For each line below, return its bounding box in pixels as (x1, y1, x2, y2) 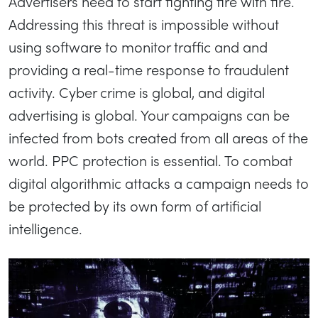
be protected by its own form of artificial (9, 194, 261, 216)
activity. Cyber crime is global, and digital (9, 81, 265, 102)
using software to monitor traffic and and (9, 35, 268, 57)
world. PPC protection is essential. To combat (9, 149, 292, 170)
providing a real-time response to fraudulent (9, 58, 289, 79)
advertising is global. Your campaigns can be (9, 104, 290, 125)
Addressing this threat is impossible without (9, 13, 279, 34)
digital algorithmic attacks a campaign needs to (9, 172, 309, 193)
